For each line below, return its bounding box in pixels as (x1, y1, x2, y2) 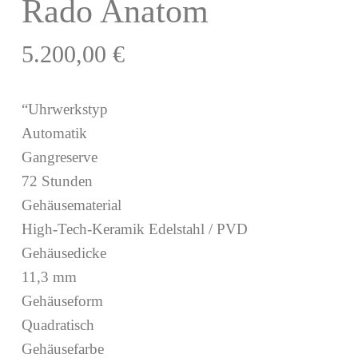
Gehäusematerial (21, 197, 121, 214)
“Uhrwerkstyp (21, 101, 108, 118)
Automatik (21, 125, 87, 142)
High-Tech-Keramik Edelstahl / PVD (21, 221, 248, 238)
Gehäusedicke (21, 245, 106, 262)
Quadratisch (21, 316, 94, 334)
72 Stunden (21, 173, 93, 190)
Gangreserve (21, 149, 97, 166)
